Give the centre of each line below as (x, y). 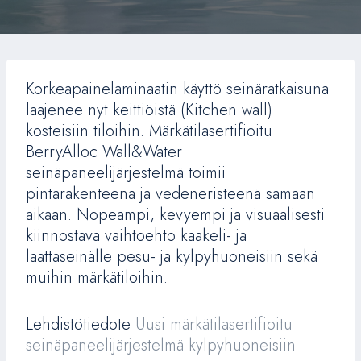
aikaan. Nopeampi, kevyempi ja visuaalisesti (175, 215)
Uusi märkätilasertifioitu (214, 324)
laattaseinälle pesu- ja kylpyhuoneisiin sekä (172, 257)
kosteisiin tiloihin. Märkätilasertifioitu (149, 131)
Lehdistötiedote (81, 324)
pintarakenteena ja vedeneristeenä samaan (170, 194)
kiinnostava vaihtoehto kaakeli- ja (136, 236)
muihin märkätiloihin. (97, 278)
